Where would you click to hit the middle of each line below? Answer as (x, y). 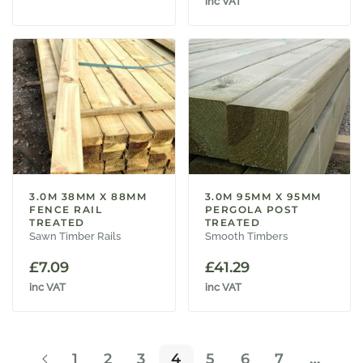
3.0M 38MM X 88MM (88, 196)
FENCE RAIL (66, 209)
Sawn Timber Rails (75, 236)
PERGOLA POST (252, 209)
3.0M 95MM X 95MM (263, 196)
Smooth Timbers (246, 236)
